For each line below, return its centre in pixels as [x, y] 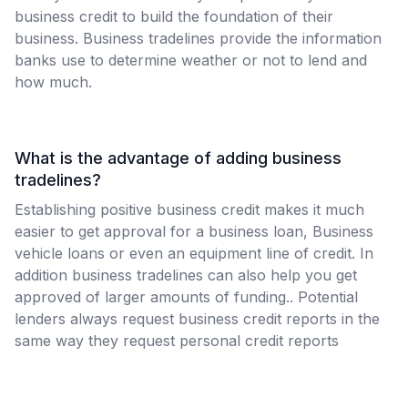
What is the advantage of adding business [178, 158]
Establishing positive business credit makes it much [189, 209]
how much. [53, 82]
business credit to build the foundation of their [174, 16]
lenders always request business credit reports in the [197, 319]
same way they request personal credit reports [177, 341]
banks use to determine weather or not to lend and [191, 60]
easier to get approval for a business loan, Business [194, 231]
